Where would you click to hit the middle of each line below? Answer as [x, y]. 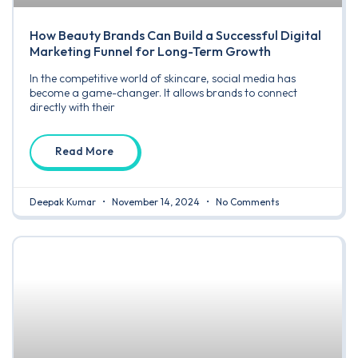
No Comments [247, 202]
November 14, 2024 [156, 202]
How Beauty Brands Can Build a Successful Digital [175, 36]
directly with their [72, 107]
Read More [84, 151]
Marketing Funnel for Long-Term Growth [150, 52]
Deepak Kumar [64, 202]
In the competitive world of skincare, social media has [163, 79]
